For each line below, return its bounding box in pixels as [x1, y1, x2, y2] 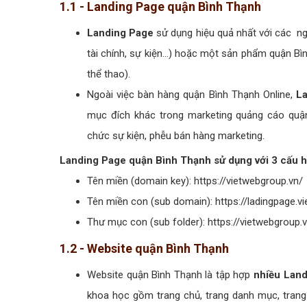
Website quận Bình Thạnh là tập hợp [87, 268, 254, 281]
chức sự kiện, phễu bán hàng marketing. [87, 129, 265, 142]
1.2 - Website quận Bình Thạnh [60, 241, 229, 256]
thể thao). [87, 67, 130, 80]
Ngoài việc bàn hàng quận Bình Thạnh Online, [87, 88, 296, 101]
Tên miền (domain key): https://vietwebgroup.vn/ [87, 174, 303, 187]
